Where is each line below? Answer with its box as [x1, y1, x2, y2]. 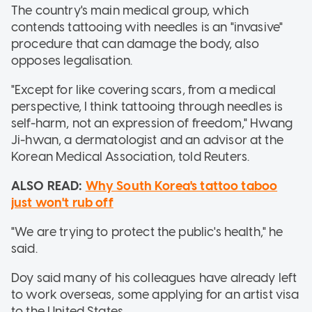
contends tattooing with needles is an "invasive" [11, 19, 283, 35]
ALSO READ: [11, 178, 86, 194]
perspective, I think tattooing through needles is [11, 98, 283, 114]
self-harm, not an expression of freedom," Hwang [11, 115, 293, 131]
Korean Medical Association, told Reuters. [11, 148, 250, 164]
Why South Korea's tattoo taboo [85, 178, 278, 194]
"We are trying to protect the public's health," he [11, 224, 283, 240]
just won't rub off [11, 194, 114, 210]
